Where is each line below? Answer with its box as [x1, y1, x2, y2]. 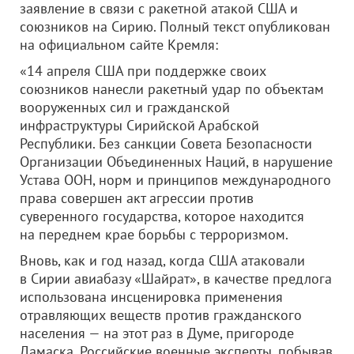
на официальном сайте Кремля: [20, 36, 218, 54]
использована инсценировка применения [20, 288, 283, 306]
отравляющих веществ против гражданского [20, 306, 302, 324]
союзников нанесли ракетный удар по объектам [20, 80, 324, 98]
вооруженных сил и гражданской [20, 98, 230, 116]
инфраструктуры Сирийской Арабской [20, 116, 259, 134]
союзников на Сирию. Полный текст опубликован [20, 17, 330, 36]
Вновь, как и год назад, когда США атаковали [20, 251, 305, 269]
